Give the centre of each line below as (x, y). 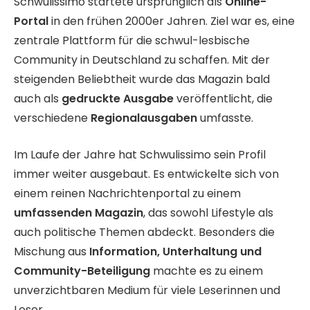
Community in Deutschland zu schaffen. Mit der (142, 60)
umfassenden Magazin (79, 212)
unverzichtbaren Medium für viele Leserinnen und (147, 290)
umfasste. (225, 118)
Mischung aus (52, 251)
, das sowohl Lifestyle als (208, 212)
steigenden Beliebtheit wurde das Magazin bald (142, 80)
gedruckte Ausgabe (118, 99)
